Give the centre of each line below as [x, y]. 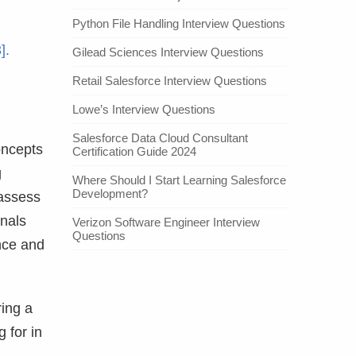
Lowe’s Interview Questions [144, 110]
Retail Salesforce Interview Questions [170, 81]
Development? [110, 194]
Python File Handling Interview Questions [179, 24]
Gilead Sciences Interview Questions [168, 52]
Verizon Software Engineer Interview [166, 222]
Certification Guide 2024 [134, 152]
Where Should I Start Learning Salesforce [179, 180]
